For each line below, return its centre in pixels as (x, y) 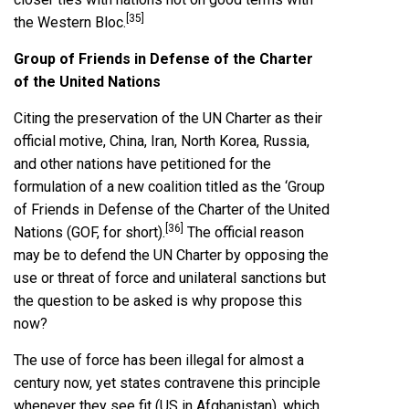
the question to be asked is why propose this (158, 301)
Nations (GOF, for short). (89, 233)
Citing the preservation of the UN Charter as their (168, 119)
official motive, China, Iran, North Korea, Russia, (162, 142)
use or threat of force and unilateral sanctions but (170, 278)
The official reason (244, 233)
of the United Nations (87, 82)
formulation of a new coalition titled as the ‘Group (169, 187)
